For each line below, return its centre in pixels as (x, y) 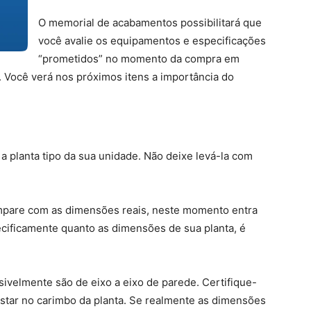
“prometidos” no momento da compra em (139, 59)
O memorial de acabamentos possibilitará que (150, 23)
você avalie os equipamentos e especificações (152, 41)
